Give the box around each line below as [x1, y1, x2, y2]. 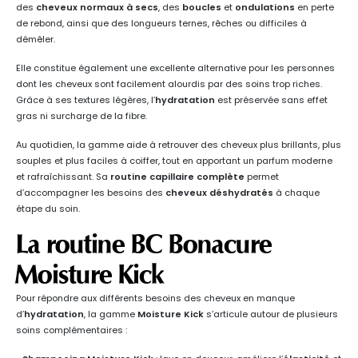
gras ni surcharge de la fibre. [16, 109, 147, 123]
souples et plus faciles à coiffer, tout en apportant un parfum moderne [16, 154, 332, 168]
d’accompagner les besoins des [16, 186, 165, 200]
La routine [16, 229, 131, 261]
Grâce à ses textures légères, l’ [16, 93, 155, 107]
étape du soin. [16, 202, 80, 216]
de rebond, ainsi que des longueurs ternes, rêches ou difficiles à [16, 17, 307, 30]
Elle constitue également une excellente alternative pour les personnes [16, 62, 335, 75]
